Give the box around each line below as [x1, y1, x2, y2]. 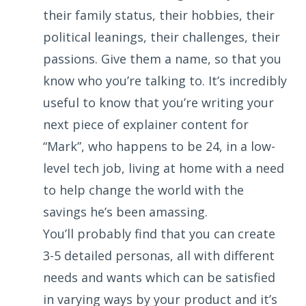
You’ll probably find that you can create [43, 225, 275, 242]
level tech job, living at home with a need [43, 159, 284, 176]
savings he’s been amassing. [43, 203, 208, 220]
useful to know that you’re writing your [43, 94, 274, 111]
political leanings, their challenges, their [43, 28, 280, 45]
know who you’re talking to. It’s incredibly [43, 72, 287, 89]
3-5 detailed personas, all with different [43, 247, 275, 264]
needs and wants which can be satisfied [43, 268, 275, 286]
